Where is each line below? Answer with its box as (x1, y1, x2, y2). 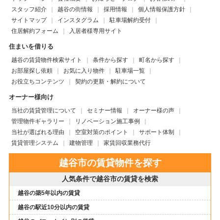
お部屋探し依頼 (11, 67, 53, 75)
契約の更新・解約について (75, 78, 146, 85)
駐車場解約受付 (109, 17, 151, 24)
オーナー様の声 (133, 107, 174, 114)
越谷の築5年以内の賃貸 (18, 190, 81, 197)
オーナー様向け (8, 93, 54, 101)
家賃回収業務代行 (103, 139, 151, 147)
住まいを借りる (8, 43, 54, 51)
